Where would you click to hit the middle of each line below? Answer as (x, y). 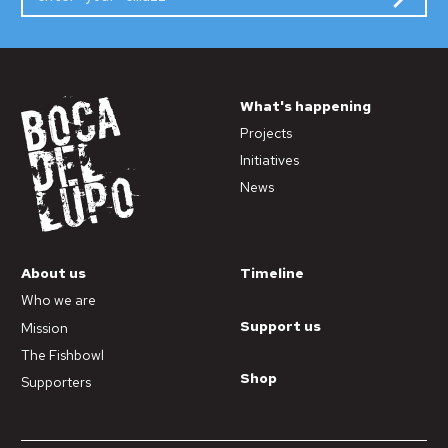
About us (53, 273)
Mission (44, 327)
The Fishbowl (62, 354)
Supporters (56, 382)
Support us (280, 325)
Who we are (58, 300)
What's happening (305, 105)
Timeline (271, 273)
